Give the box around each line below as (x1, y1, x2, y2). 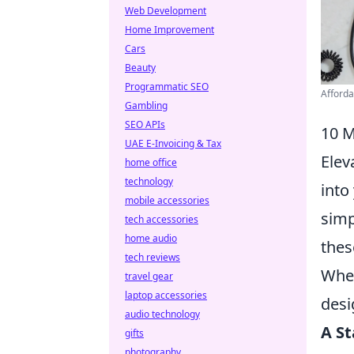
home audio (125, 232, 177, 245)
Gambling (125, 99, 168, 112)
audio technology (125, 307, 200, 321)
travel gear (125, 269, 173, 283)
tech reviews (125, 250, 180, 264)
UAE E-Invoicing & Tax (125, 137, 221, 150)
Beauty (125, 61, 156, 74)
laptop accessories (125, 288, 207, 302)
